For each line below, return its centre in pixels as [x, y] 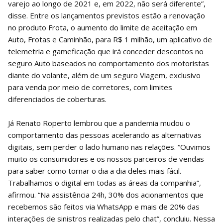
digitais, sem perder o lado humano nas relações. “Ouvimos [109, 147]
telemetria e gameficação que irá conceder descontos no [106, 51]
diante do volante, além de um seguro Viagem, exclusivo [104, 75]
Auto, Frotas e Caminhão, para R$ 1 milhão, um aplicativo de [110, 39]
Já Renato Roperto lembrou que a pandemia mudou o [99, 123]
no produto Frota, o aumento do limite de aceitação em [103, 27]
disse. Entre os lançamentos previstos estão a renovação [107, 15]
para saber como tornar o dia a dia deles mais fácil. [95, 170]
